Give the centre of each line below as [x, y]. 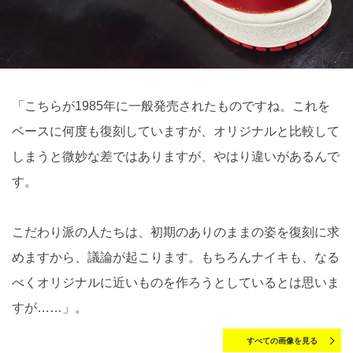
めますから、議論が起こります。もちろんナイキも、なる [176, 258]
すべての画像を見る [282, 341]
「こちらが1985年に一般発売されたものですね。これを [171, 106]
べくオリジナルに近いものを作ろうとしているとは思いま [176, 283]
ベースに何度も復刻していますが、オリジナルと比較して [176, 132]
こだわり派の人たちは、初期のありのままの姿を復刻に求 [176, 232]
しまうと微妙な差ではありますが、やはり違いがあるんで [176, 157]
